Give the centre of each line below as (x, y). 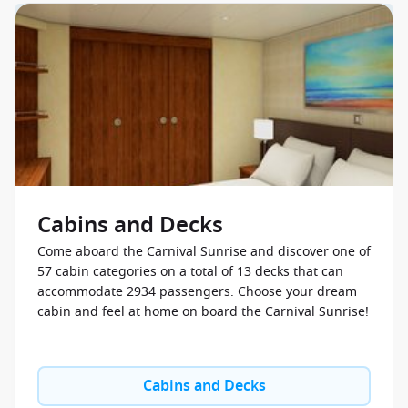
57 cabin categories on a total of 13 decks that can (190, 272)
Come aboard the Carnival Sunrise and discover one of (204, 252)
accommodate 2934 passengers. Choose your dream (197, 292)
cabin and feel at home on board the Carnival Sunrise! (203, 312)
